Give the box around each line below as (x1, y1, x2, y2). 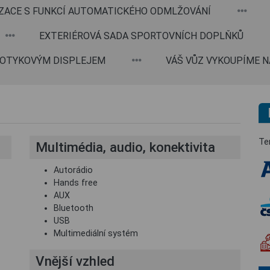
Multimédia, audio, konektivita (36, 139, 215, 155)
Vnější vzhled (36, 253, 115, 269)
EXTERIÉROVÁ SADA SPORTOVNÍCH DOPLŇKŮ (39, 30, 243, 42)
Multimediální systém (54, 228, 138, 239)
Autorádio (54, 165, 93, 175)
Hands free (54, 178, 98, 188)
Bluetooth (54, 203, 93, 213)
